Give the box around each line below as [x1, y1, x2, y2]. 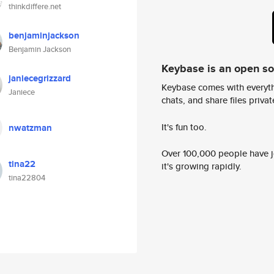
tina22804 [9, 172, 45, 183]
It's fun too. [161, 120, 207, 133]
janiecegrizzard [9, 72, 71, 85]
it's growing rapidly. [161, 160, 242, 173]
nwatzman [9, 121, 52, 135]
